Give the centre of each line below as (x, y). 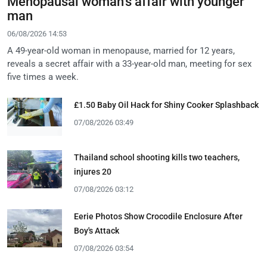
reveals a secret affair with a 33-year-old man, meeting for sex (129, 63)
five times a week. (43, 77)
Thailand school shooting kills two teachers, (157, 157)
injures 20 (93, 171)
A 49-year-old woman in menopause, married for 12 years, (121, 50)
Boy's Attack (97, 230)
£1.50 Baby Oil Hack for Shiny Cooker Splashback (166, 105)
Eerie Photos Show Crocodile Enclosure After (158, 216)
